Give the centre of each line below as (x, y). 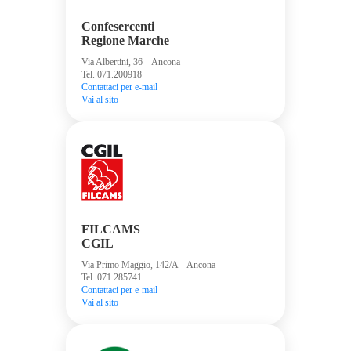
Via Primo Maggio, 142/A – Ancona (148, 264)
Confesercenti (118, 26)
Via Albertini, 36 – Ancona (131, 62)
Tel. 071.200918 (112, 74)
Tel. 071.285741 (112, 277)
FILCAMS (111, 229)
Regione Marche (125, 40)
